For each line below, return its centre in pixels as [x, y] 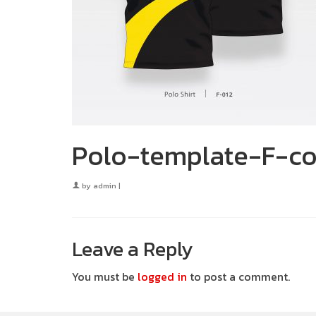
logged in [162, 276]
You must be [105, 276]
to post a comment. [238, 276]
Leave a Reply [133, 249]
